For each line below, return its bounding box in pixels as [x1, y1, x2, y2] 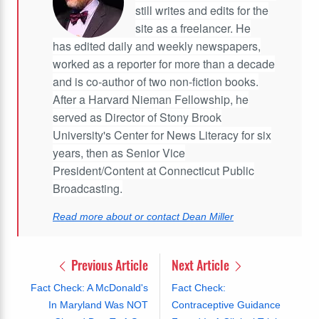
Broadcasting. [53, 179, 122, 197]
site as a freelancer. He [135, 19, 251, 36]
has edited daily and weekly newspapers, [53, 37, 261, 54]
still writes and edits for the [135, 1, 268, 19]
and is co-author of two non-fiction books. [53, 73, 258, 90]
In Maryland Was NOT [48, 298, 148, 310]
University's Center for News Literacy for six [53, 126, 271, 143]
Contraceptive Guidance [171, 298, 281, 310]
